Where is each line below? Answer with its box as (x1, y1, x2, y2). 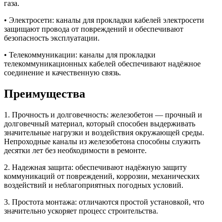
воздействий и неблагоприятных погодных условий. (4, 180, 183, 189)
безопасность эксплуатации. (4, 33, 100, 42)
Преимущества (4, 87, 88, 100)
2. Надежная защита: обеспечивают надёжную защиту (4, 163, 187, 171)
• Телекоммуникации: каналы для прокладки (4, 50, 156, 59)
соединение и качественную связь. (4, 68, 121, 77)
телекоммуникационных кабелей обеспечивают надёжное (4, 59, 201, 68)
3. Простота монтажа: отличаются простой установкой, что (4, 197, 204, 206)
